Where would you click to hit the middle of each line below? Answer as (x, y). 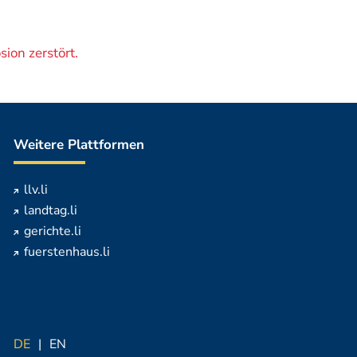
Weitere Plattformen (78, 145)
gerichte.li (52, 231)
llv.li (35, 190)
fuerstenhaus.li (67, 252)
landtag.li (50, 210)
